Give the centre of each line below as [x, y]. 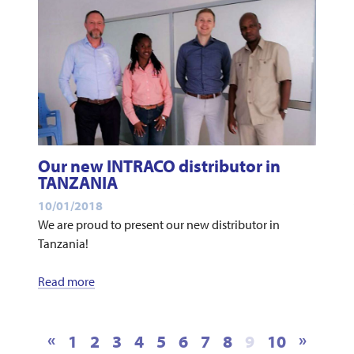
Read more [66, 281]
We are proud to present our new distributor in [158, 224]
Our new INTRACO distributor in [159, 166]
